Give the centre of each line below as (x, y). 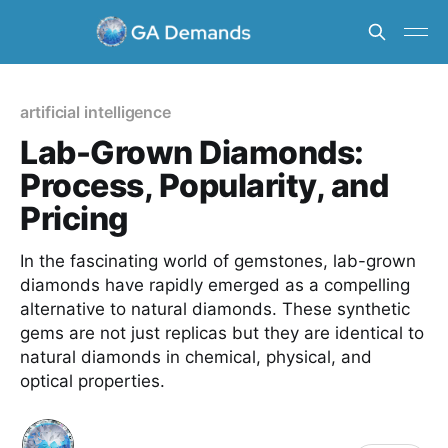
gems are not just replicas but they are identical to (222, 333)
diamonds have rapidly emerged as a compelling (215, 285)
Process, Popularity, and (204, 185)
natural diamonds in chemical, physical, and (196, 357)
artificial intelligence (96, 112)
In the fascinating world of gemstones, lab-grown (218, 261)
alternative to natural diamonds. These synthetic (215, 309)
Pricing (74, 218)
